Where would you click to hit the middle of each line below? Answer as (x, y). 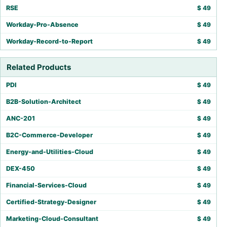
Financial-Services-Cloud (46, 185)
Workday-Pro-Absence (42, 25)
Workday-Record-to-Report (49, 42)
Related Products (39, 67)
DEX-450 (21, 169)
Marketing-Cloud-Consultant (52, 219)
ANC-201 (21, 119)
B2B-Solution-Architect (44, 102)
